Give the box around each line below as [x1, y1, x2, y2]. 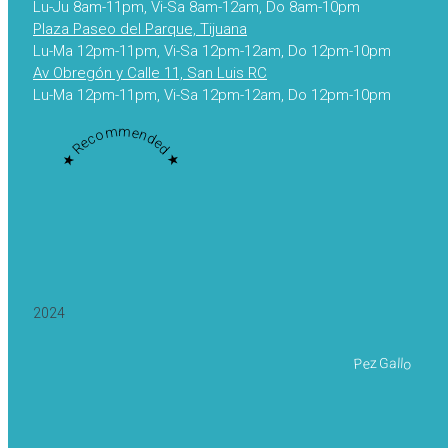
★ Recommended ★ [57, 123, 185, 171]
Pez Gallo [352, 355, 414, 373]
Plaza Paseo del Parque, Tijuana [33, 20, 247, 39]
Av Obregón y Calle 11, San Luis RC [33, 64, 267, 83]
